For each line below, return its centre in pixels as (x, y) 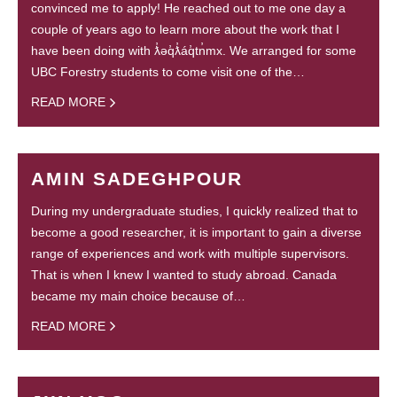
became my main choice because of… (138, 296)
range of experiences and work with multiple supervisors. (190, 253)
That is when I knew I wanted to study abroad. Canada (184, 274)
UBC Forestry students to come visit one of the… (168, 72)
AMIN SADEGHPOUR (137, 178)
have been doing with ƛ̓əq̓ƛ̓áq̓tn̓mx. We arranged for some (194, 51)
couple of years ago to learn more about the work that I (185, 30)
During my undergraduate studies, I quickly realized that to (195, 210)
